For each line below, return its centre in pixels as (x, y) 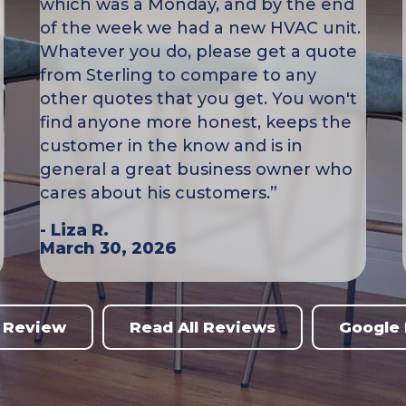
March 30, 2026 (108, 249)
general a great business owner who (196, 170)
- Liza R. (74, 231)
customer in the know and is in (171, 146)
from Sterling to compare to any (178, 76)
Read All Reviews (202, 327)
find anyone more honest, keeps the (196, 123)
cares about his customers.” (159, 193)
